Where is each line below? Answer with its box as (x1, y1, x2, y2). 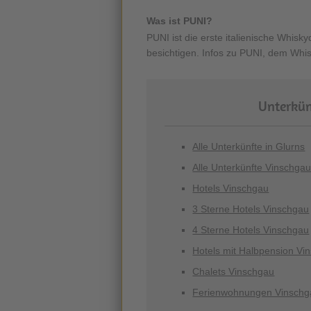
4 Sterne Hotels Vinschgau (192, 224, 310, 235)
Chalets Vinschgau (192, 266, 275, 277)
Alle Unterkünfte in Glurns (192, 141, 305, 152)
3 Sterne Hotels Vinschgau (192, 203, 310, 215)
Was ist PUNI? (146, 15, 212, 27)
